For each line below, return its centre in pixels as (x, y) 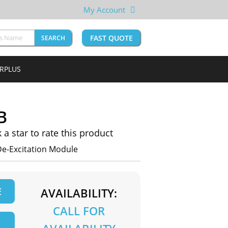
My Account (104, 10)
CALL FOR (79, 211)
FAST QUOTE (111, 38)
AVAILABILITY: (79, 193)
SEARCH (53, 38)
